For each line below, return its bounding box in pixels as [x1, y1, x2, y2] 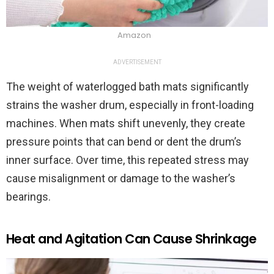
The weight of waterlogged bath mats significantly [6, 80, 249, 94]
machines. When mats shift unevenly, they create [6, 117, 245, 130]
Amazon [117, 29, 151, 42]
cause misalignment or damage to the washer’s [6, 172, 235, 185]
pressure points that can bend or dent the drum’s [6, 135, 242, 149]
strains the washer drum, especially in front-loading [6, 98, 254, 112]
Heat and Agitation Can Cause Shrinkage [6, 230, 257, 248]
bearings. [6, 190, 51, 204]
